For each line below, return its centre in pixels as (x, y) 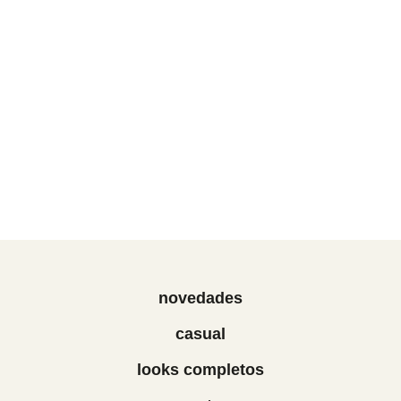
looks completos (200, 370)
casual (200, 334)
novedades (200, 298)
